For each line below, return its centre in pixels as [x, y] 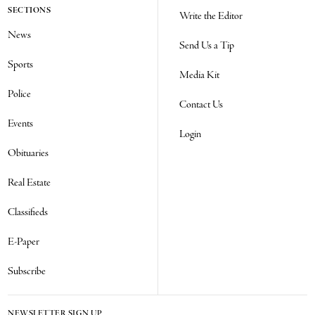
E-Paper [24, 242]
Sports [21, 65]
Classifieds [28, 213]
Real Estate [30, 183]
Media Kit [199, 76]
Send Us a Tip [207, 46]
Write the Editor [211, 17]
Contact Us [201, 105]
